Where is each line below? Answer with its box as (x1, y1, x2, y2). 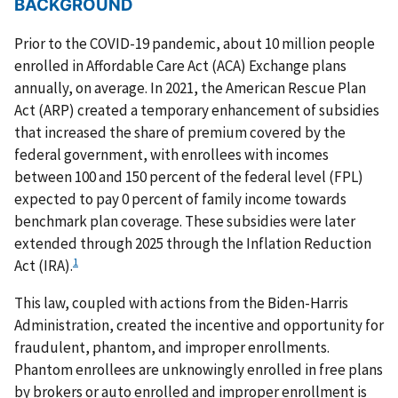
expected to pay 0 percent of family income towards (14, 189, 346, 210)
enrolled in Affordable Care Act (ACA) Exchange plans (14, 56, 346, 76)
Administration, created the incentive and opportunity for (14, 315, 384, 336)
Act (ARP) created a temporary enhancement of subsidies (14, 100, 379, 121)
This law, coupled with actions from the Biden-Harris (14, 293, 348, 314)
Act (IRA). (14, 256, 73, 276)
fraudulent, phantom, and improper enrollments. (14, 338, 330, 358)
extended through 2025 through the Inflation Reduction (14, 234, 371, 254)
